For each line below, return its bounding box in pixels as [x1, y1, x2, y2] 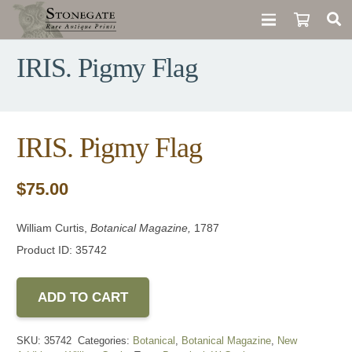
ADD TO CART [38, 290, 129, 305]
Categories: [78, 335, 134, 346]
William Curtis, [16, 222, 90, 234]
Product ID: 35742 [16, 244, 107, 256]
